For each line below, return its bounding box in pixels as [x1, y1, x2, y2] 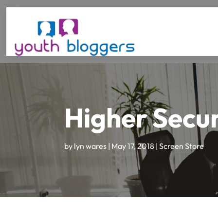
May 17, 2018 [111, 141, 154, 151]
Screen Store [159, 141, 204, 151]
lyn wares [73, 141, 107, 151]
